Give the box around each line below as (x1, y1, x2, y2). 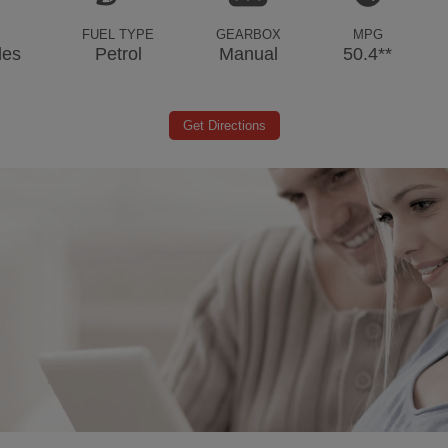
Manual (218, 43, 278, 64)
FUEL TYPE (82, 26, 155, 42)
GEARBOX (215, 26, 281, 42)
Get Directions (182, 118, 266, 134)
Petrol (94, 43, 142, 64)
